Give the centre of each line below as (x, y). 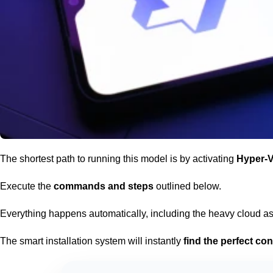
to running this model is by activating (156, 158)
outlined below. (187, 186)
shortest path (47, 158)
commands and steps (104, 186)
